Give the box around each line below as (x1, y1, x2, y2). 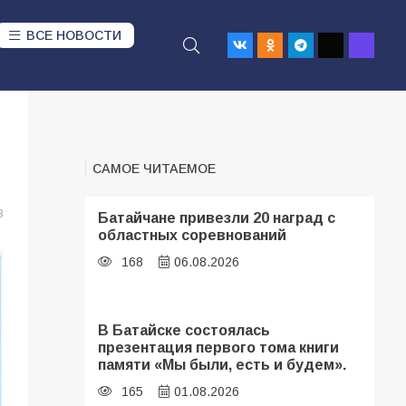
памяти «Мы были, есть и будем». (98, 355, 347, 372)
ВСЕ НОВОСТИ (26, 28, 122, 43)
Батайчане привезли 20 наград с (98, 209, 336, 226)
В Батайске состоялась (98, 321, 271, 338)
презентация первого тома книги (98, 338, 340, 355)
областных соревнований (98, 227, 287, 243)
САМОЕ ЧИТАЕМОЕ (92, 161, 217, 176)
